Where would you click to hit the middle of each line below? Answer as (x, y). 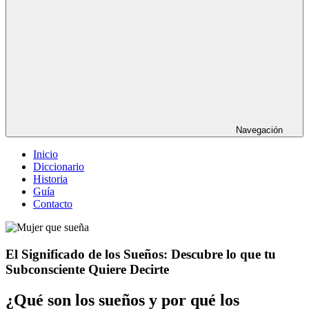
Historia (50, 179)
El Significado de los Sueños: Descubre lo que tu (141, 254)
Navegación (259, 130)
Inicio (46, 154)
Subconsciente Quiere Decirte (87, 269)
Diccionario (59, 167)
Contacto (53, 204)
